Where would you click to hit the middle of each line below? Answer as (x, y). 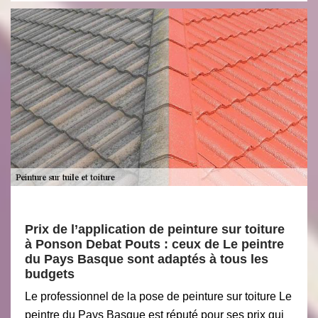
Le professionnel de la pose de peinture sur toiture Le (158, 296)
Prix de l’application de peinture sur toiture (155, 229)
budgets (50, 274)
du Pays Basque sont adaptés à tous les (147, 259)
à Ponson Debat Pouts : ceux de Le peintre (154, 244)
